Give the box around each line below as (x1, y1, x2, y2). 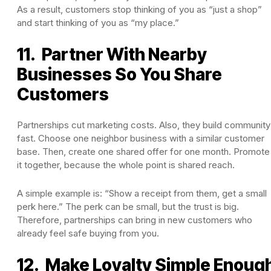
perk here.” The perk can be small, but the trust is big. (17, 200, 239, 212)
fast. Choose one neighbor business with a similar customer (17, 132, 264, 144)
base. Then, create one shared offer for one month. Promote (17, 145, 270, 157)
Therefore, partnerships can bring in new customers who (17, 214, 252, 226)
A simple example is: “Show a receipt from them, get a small (17, 187, 267, 199)
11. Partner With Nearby (17, 44, 207, 65)
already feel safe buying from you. (17, 227, 159, 239)
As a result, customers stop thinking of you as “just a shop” (17, 3, 262, 15)
